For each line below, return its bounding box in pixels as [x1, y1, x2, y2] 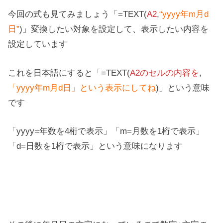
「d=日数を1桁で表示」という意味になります [8, 141, 183, 151]
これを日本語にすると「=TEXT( [8, 67, 130, 78]
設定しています [8, 39, 68, 49]
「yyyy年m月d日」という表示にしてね [8, 82, 156, 93]
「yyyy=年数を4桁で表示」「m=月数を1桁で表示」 [8, 126, 205, 136]
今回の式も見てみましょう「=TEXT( [8, 9, 147, 19]
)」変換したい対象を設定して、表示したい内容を [19, 24, 209, 34]
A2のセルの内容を [130, 67, 200, 78]
